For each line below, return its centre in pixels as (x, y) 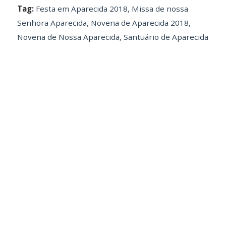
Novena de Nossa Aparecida (68, 37)
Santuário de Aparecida (166, 37)
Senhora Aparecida (52, 23)
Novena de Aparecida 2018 (139, 23)
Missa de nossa (160, 9)
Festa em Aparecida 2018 (81, 9)
